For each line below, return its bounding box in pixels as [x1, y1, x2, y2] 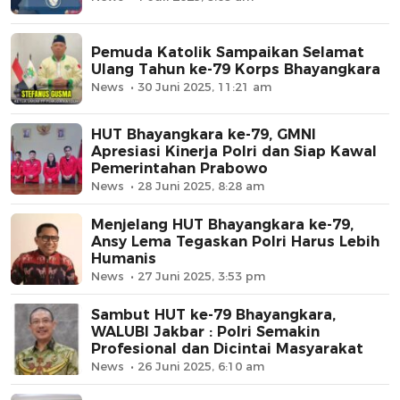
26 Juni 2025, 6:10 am [137, 358, 264, 373]
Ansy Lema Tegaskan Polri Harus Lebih [91, 232, 379, 250]
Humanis [91, 249, 156, 267]
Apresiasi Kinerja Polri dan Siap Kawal [91, 142, 377, 160]
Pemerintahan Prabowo [91, 159, 268, 177]
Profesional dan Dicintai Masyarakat [91, 339, 363, 357]
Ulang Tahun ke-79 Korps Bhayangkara [91, 61, 380, 79]
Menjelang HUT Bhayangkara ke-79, [91, 215, 354, 233]
